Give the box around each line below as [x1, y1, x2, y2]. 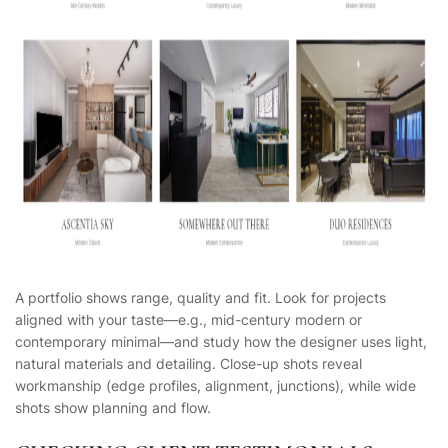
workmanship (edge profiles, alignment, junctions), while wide [15, 377, 416, 395]
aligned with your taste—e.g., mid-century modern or [15, 311, 362, 329]
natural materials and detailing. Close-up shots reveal [15, 355, 362, 373]
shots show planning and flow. [15, 399, 211, 417]
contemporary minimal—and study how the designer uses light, [15, 333, 427, 351]
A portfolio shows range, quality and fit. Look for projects [15, 289, 386, 307]
